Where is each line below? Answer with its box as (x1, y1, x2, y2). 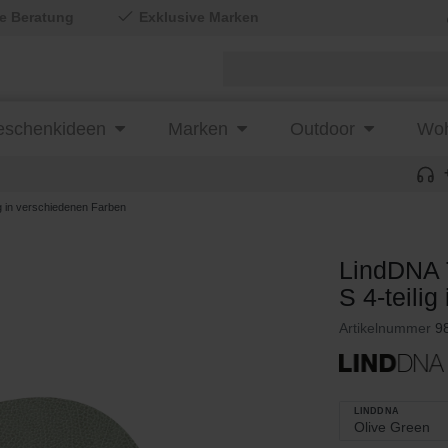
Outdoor (290, 119, 356, 139)
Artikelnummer (339, 320, 435, 337)
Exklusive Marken (135, 9, 259, 25)
